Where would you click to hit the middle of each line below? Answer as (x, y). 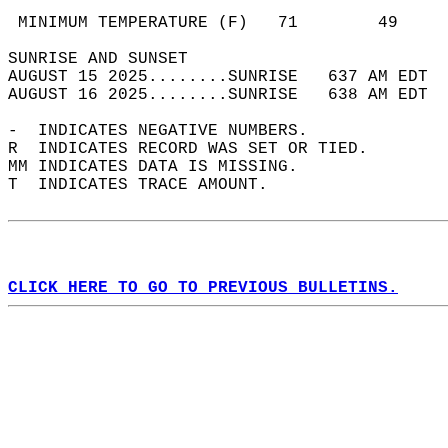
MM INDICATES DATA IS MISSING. (163, 167)
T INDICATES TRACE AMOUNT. (148, 185)
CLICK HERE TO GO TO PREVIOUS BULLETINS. (203, 288)
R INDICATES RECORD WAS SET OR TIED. (198, 149)
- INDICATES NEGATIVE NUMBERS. (168, 131)
